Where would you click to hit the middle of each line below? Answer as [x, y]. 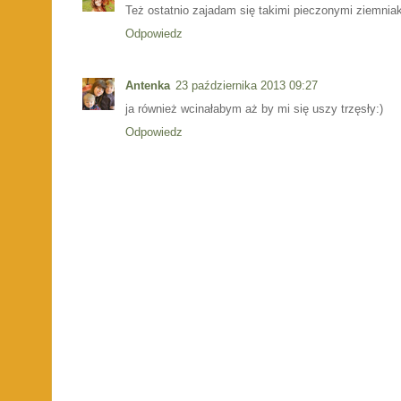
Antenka [148, 85]
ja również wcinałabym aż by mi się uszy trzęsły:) [254, 108]
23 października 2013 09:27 [247, 85]
